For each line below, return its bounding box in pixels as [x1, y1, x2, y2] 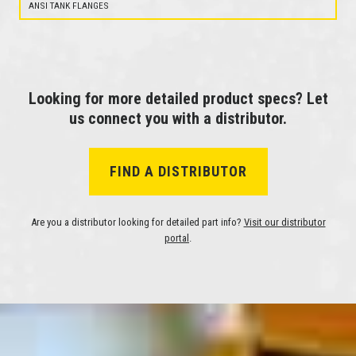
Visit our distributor [243, 215, 326, 228]
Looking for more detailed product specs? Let [28, 88, 328, 108]
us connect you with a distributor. [69, 108, 287, 128]
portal [164, 231, 189, 244]
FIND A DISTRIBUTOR [109, 162, 247, 180]
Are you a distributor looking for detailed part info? [30, 215, 244, 228]
